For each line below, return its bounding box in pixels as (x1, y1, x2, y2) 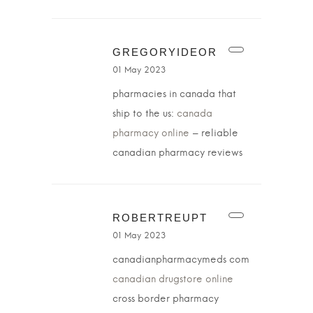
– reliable (189, 129, 238, 138)
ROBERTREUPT (112, 212, 208, 224)
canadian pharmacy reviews (112, 148, 242, 158)
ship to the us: (112, 109, 177, 119)
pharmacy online (112, 129, 189, 138)
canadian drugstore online (112, 275, 233, 284)
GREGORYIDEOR (112, 46, 217, 58)
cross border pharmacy (112, 294, 219, 304)
